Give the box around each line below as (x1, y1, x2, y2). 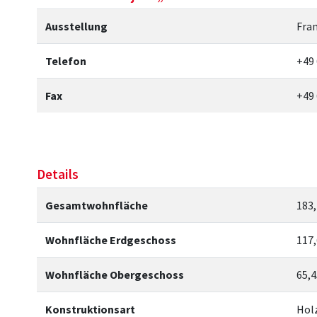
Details (37, 166, 79, 183)
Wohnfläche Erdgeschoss (45, 233, 176, 247)
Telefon (45, 54, 86, 68)
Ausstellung (45, 19, 108, 33)
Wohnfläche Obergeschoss (45, 267, 184, 282)
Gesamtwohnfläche (45, 198, 148, 212)
